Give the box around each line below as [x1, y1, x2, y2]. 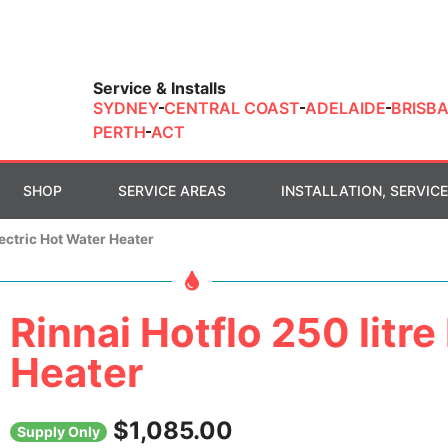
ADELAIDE [304, 98, 386, 118]
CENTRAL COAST [163, 98, 300, 118]
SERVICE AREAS [117, 182, 226, 199]
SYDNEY [92, 98, 159, 118]
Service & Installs [92, 78, 226, 98]
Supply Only [17, 423, 100, 441]
